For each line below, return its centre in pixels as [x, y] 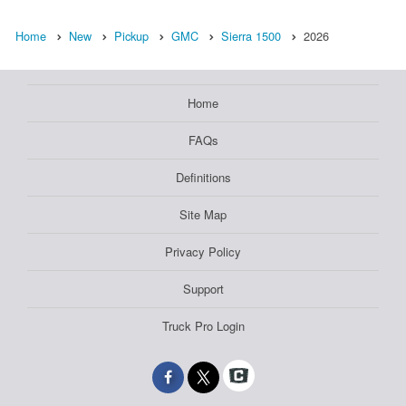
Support [203, 289]
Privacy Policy [203, 252]
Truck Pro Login [203, 326]
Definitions [203, 178]
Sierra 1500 [251, 36]
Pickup [131, 36]
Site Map [203, 215]
